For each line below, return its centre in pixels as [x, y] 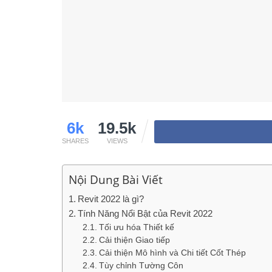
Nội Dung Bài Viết [116, 180]
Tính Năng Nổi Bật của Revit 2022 [145, 214]
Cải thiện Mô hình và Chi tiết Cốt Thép [172, 253]
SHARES [75, 141]
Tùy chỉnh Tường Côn [141, 266]
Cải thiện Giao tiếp [134, 240]
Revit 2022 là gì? [111, 199]
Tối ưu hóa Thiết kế [136, 228]
